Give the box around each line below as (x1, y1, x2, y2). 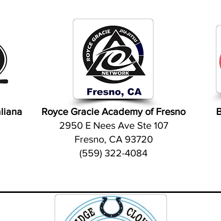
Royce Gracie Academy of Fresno (41, 106, 185, 117)
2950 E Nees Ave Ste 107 (59, 120, 168, 131)
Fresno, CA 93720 (74, 134, 153, 145)
